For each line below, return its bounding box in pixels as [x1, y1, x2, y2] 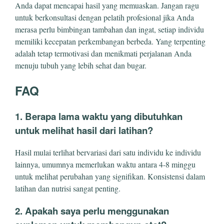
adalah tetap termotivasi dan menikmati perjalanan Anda [15, 47, 191, 58]
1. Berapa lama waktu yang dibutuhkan [15, 109, 182, 123]
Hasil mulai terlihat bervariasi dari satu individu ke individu [15, 147, 201, 158]
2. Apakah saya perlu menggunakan [15, 204, 169, 218]
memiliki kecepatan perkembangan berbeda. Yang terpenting [15, 35, 205, 46]
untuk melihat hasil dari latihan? [15, 123, 153, 137]
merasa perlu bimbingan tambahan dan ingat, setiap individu [15, 23, 204, 34]
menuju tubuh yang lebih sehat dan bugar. [15, 59, 146, 70]
